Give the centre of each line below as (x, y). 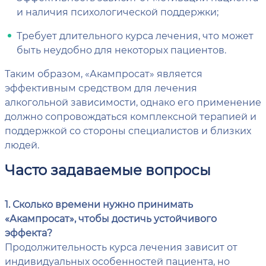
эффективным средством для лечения (101, 88)
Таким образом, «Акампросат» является (104, 74)
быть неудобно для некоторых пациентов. (121, 50)
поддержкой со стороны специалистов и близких (128, 131)
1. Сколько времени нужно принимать (99, 204)
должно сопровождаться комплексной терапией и (131, 116)
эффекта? (28, 233)
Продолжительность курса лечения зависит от (121, 247)
